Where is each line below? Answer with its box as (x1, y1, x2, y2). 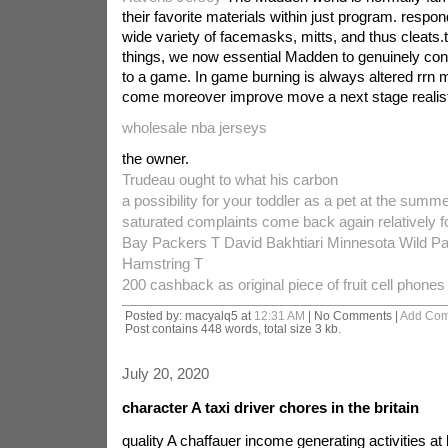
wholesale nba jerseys (121, 119, 267, 136)
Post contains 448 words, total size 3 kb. (124, 322, 341, 335)
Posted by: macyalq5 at (124, 309, 254, 322)
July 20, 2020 (121, 365, 209, 382)
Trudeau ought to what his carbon (121, 171, 338, 188)
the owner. (121, 150, 189, 167)
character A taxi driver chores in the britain (121, 399, 419, 416)
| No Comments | (304, 309, 400, 322)
